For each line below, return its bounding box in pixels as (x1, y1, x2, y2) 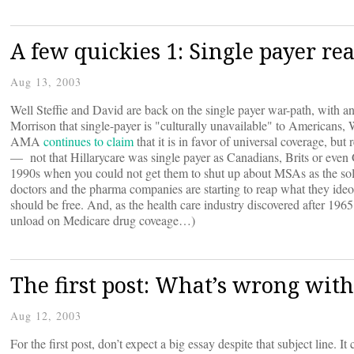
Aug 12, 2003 (10, 308, 81, 324)
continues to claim (43, 133, 137, 150)
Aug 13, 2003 (10, 74, 81, 90)
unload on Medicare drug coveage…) (10, 212, 195, 229)
